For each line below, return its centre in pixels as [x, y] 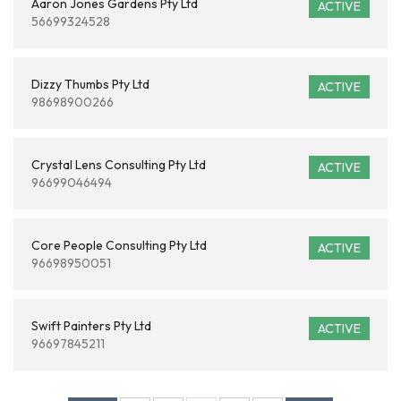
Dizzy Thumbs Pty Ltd [90, 84]
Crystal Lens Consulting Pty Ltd [119, 165]
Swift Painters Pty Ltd [91, 326]
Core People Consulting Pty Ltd [119, 245]
